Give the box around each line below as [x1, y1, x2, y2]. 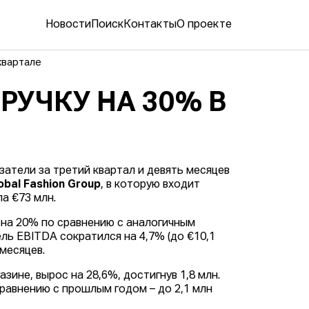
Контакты [123, 19, 177, 31]
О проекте [177, 19, 232, 31]
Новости [46, 19, 91, 31]
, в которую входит [101, 179, 201, 191]
